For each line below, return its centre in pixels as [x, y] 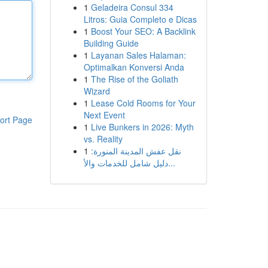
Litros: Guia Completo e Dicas [140, 19]
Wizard [97, 91]
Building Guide [111, 43]
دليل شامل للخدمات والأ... [171, 163]
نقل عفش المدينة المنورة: [136, 151]
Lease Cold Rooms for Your [143, 103]
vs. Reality [103, 139]
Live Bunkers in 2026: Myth [142, 127]
